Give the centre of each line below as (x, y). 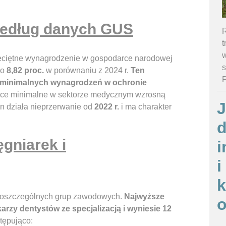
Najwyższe (144, 197)
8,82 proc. (25, 71)
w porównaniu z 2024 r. (87, 71)
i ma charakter (145, 107)
